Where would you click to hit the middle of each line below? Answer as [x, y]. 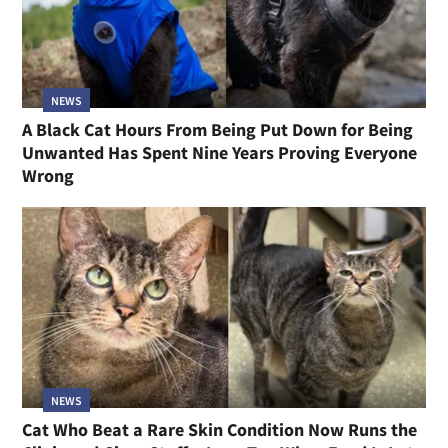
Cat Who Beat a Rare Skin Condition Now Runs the [220, 430]
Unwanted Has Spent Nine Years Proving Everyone [220, 152]
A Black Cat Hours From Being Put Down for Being [218, 129]
